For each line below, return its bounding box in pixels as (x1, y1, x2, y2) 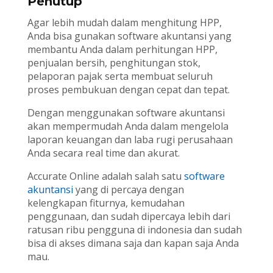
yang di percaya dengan (73, 183, 184, 197)
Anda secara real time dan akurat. (27, 146, 180, 160)
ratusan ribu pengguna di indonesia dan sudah (27, 223, 242, 237)
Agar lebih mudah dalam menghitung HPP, (27, 16, 222, 30)
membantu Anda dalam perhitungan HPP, (27, 43, 218, 57)
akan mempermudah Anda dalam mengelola (27, 119, 229, 133)
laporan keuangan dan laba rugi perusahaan (27, 133, 233, 147)
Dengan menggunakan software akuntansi (27, 106, 225, 120)
